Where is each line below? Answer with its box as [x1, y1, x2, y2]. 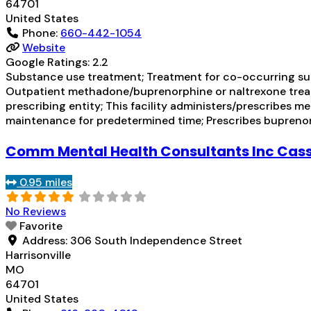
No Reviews [6, 203, 66, 219]
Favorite [19, 218, 62, 233]
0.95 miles [19, 174, 72, 190]
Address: [22, 233, 70, 248]
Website [22, 40, 65, 55]
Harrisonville [6, 247, 71, 262]
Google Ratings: [6, 54, 92, 69]
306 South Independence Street [70, 233, 242, 248]
